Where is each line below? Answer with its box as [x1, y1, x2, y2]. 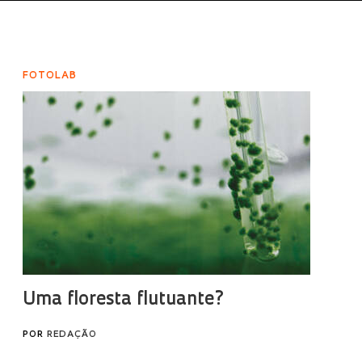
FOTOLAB [22, 71, 77, 81]
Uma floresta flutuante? [22, 291, 225, 309]
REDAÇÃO [46, 330, 97, 339]
